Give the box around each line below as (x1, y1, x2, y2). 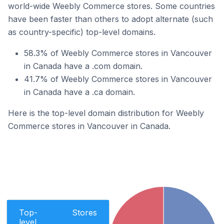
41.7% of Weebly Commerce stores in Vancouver (24, 74, 212, 84)
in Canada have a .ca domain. (24, 87, 135, 97)
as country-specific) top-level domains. (8, 27, 155, 37)
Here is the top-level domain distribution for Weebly (8, 108, 204, 118)
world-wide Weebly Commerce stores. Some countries (8, 1, 215, 11)
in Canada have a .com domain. (24, 61, 142, 71)
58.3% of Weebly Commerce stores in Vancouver (24, 48, 212, 58)
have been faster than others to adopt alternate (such (8, 14, 213, 24)
